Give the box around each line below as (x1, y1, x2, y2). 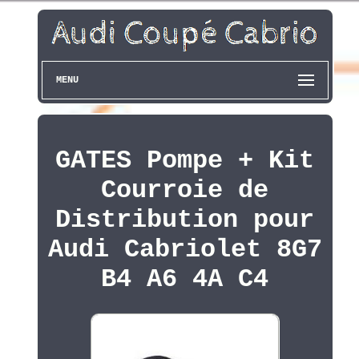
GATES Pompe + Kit (55, 146, 315, 176)
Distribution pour (55, 205, 315, 236)
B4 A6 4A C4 (101, 264, 269, 295)
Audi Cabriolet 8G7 (47, 235, 322, 265)
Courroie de (101, 175, 269, 206)
